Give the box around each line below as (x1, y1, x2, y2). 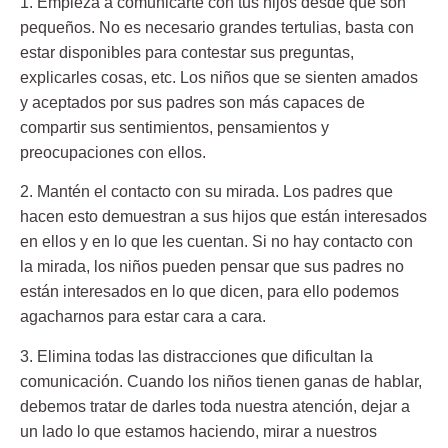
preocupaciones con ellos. (20, 144, 206, 162)
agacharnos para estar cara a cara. (20, 308, 266, 326)
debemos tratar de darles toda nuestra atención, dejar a (20, 397, 410, 415)
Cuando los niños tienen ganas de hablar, (123, 372, 422, 390)
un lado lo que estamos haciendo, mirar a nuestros (20, 422, 377, 440)
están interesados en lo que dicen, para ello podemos (20, 283, 399, 301)
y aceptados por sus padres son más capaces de (20, 94, 365, 112)
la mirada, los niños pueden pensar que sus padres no (20, 258, 404, 276)
